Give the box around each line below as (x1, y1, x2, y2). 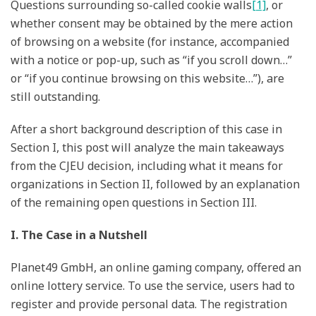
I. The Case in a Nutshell (11, 227, 147, 243)
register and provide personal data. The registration (11, 296, 287, 312)
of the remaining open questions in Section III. (11, 195, 257, 211)
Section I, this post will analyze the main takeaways (11, 140, 284, 156)
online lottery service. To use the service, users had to (11, 278, 295, 294)
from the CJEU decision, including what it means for (11, 158, 283, 174)
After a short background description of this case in (11, 121, 282, 138)
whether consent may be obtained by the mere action (11, 16, 293, 32)
